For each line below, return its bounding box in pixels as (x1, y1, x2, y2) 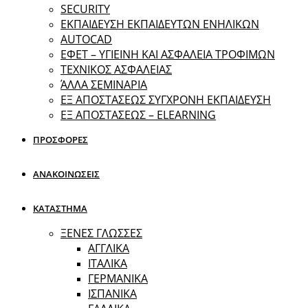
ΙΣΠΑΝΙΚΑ (88, 286, 137, 301)
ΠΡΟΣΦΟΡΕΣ (33, 133, 88, 146)
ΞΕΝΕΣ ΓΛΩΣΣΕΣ (60, 225, 142, 241)
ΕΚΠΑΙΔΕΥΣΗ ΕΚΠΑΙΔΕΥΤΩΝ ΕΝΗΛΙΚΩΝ (60, 16, 259, 32)
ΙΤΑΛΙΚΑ (88, 256, 127, 271)
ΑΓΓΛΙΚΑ (88, 241, 129, 256)
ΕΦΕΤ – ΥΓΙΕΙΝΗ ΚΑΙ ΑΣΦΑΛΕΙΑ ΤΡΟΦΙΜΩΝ (60, 47, 275, 62)
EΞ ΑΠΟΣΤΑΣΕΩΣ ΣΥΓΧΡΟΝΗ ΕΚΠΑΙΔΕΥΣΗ (60, 92, 271, 107)
